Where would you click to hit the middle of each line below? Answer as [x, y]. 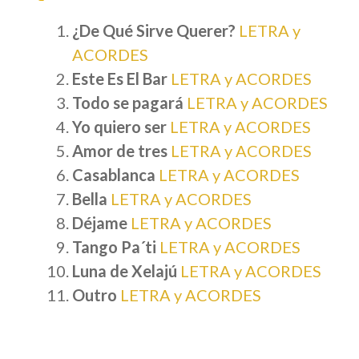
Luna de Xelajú [125, 271]
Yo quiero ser [119, 127]
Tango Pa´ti [114, 247]
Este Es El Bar [121, 79]
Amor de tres [120, 151]
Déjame [100, 223]
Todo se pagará [128, 103]
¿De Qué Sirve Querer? [155, 31]
